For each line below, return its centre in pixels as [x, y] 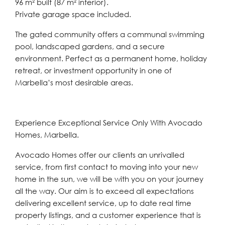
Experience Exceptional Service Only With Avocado [109, 123]
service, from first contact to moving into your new [106, 167]
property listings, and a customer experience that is [108, 215]
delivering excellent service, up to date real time [103, 203]
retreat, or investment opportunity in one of [93, 70]
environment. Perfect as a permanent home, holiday [111, 58]
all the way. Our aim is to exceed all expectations [104, 191]
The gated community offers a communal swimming [110, 34]
